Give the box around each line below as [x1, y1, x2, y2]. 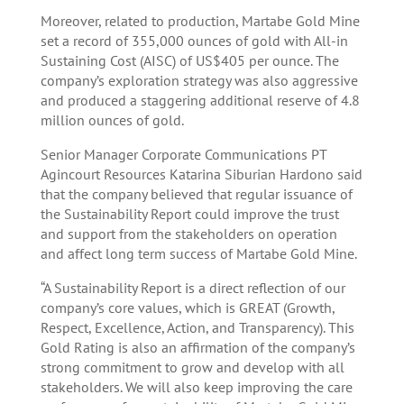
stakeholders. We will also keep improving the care [40, 378, 353, 397]
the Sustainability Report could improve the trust [40, 205, 339, 224]
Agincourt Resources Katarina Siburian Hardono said [40, 165, 363, 184]
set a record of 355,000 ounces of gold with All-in [40, 32, 348, 50]
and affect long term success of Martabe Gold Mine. [40, 244, 357, 263]
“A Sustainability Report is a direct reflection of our [40, 279, 345, 298]
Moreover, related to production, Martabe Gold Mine [40, 12, 360, 31]
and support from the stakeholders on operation [40, 225, 337, 243]
